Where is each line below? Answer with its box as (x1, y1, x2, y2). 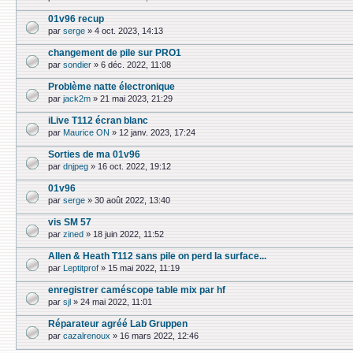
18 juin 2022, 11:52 (93, 229, 164, 240)
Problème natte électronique (48, 81, 175, 91)
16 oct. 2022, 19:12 (98, 162, 171, 172)
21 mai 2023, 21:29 (100, 94, 173, 104)
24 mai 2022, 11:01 (80, 297, 152, 307)
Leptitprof (63, 263, 98, 273)
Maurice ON (63, 128, 110, 138)
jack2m (63, 94, 91, 104)
